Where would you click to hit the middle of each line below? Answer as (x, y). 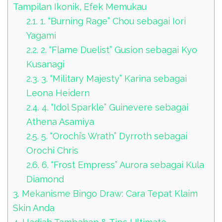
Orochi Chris (53, 150)
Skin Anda (34, 208)
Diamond (45, 179)
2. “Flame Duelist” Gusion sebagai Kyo (118, 50)
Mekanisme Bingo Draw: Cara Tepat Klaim (109, 193)
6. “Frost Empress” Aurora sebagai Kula (122, 165)
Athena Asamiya (60, 121)
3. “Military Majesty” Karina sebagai (113, 78)
